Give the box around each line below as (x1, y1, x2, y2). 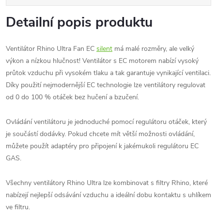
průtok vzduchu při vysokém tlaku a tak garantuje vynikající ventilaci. (6, 68, 211, 77)
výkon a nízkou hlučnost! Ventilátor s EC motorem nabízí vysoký (6, 56, 199, 65)
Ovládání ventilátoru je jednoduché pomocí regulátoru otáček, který (6, 117, 207, 126)
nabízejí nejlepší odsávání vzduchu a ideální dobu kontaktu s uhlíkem (6, 190, 211, 200)
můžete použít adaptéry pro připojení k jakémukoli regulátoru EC (6, 141, 199, 151)
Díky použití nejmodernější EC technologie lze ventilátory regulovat (6, 80, 205, 90)
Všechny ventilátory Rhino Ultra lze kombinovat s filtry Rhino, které (6, 178, 208, 187)
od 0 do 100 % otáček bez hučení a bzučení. (6, 93, 139, 102)
